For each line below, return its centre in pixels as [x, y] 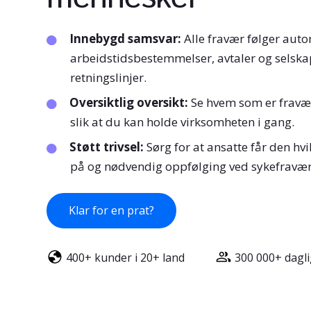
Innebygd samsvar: [127, 39]
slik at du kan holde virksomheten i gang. [183, 122]
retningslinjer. [109, 78]
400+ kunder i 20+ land [126, 258]
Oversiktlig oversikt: [131, 103]
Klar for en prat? [112, 211]
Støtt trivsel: [108, 147]
